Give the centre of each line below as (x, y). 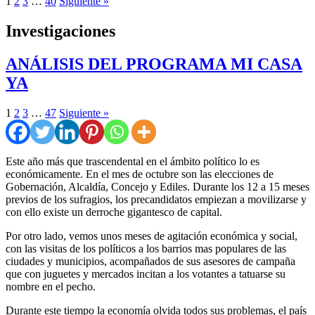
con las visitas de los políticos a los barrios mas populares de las (146, 248)
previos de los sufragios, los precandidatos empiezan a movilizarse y (156, 199)
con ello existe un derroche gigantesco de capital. (114, 212)
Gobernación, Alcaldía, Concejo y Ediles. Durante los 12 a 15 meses (157, 186)
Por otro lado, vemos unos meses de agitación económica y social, (152, 236)
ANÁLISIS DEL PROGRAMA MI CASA (154, 64)
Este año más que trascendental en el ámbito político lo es (133, 161)
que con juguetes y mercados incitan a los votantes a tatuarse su (146, 274)
